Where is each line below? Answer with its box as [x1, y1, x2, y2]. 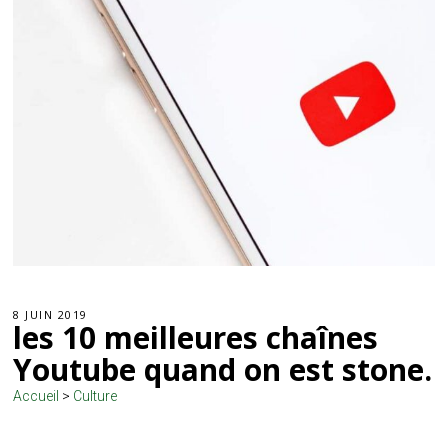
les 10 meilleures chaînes [13, 317, 379, 359]
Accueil [13, 388, 60, 405]
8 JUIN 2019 [13, 307, 88, 323]
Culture [73, 388, 118, 405]
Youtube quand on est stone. [13, 349, 433, 391]
